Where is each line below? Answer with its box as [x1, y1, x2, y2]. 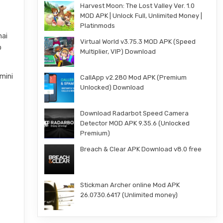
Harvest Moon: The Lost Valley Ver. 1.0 [80, 2, 195, 9]
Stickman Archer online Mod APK [80, 181, 180, 189]
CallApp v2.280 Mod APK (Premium [80, 74, 187, 81]
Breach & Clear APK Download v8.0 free [80, 145, 202, 153]
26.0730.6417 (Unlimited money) [80, 191, 178, 199]
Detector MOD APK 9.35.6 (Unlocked [80, 119, 190, 127]
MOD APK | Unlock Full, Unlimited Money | [80, 12, 202, 19]
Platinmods [80, 22, 115, 29]
